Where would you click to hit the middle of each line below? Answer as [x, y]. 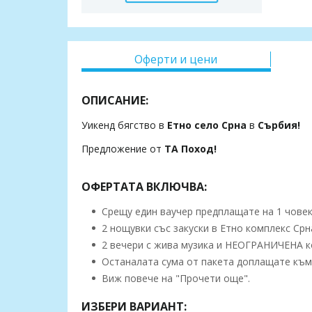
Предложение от [123, 149]
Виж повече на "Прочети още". [174, 279]
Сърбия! [278, 125]
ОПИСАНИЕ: [115, 101]
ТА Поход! [190, 149]
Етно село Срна [208, 125]
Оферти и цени [176, 60]
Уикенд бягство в [124, 125]
